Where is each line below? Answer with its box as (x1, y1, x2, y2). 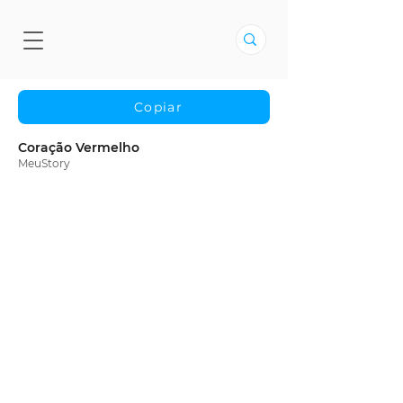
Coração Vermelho (18, 139, 139, 156)
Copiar (133, 99, 184, 115)
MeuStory (18, 157, 70, 170)
